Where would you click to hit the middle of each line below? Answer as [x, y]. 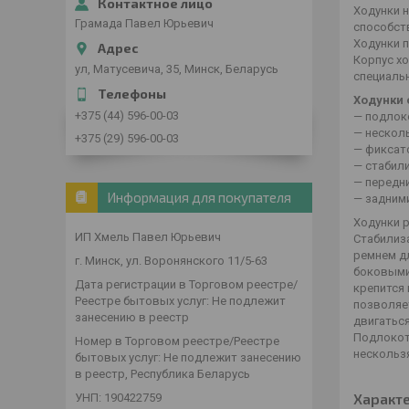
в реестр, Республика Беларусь [163, 373]
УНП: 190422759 [118, 397]
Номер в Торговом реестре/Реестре [177, 341]
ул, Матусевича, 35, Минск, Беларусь [177, 68]
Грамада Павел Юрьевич [144, 23]
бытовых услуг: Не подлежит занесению [188, 357]
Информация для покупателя [199, 197]
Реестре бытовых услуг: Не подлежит [180, 300]
